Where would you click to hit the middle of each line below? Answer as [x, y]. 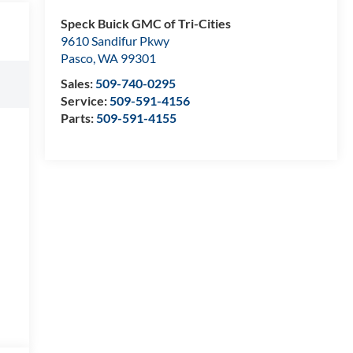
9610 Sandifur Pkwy [115, 41]
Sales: [78, 84]
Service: [85, 101]
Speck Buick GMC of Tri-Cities [145, 24]
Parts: [78, 118]
